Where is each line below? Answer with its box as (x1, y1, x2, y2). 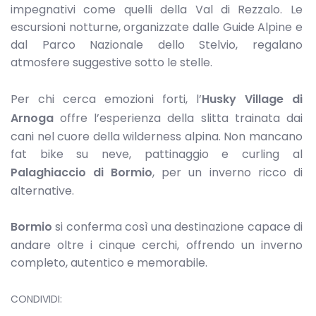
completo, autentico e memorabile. (11, 255, 207, 272)
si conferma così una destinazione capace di (52, 219, 303, 236)
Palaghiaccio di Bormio (11, 164, 153, 181)
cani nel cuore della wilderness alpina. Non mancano (11, 128, 303, 145)
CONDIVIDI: (11, 291, 62, 306)
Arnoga (11, 109, 54, 126)
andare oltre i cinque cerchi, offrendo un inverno (11, 237, 303, 254)
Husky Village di (201, 90, 303, 107)
